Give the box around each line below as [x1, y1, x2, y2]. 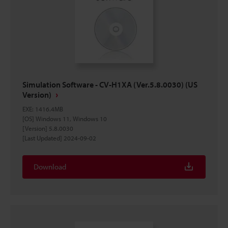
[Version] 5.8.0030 [22, 124, 73, 132]
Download [34, 162, 66, 172]
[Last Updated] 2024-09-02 [22, 134, 96, 142]
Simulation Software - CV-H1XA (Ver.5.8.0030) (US [22, 79, 197, 90]
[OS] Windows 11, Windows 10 [22, 115, 107, 123]
